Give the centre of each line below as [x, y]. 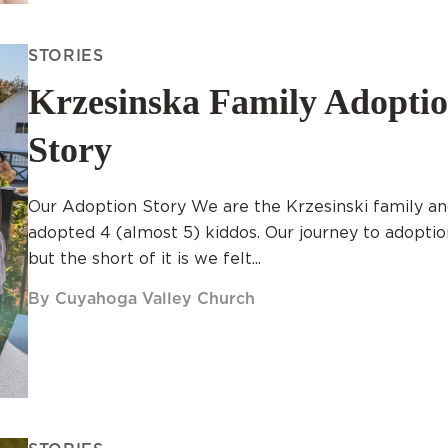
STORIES [66, 55]
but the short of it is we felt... [144, 258]
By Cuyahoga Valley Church [141, 299]
